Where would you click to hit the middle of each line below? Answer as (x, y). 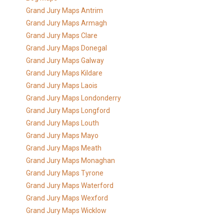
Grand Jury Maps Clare (62, 35)
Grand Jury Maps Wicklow (66, 210)
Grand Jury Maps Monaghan (71, 160)
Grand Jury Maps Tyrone (65, 173)
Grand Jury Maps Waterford (70, 185)
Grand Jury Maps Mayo (62, 135)
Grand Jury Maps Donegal (67, 48)
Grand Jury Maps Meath (64, 148)
